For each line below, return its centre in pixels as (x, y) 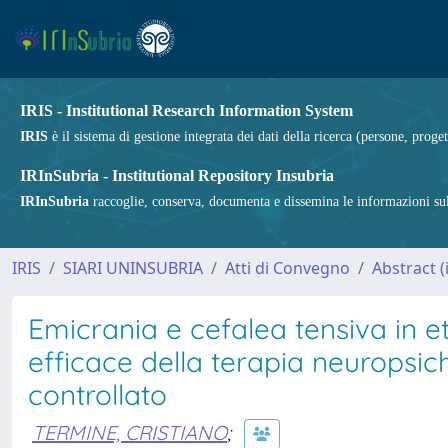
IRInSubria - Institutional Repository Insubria (177, 175)
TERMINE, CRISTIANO (129, 432)
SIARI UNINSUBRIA (133, 268)
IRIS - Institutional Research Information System (186, 110)
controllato (97, 394)
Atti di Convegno (287, 268)
